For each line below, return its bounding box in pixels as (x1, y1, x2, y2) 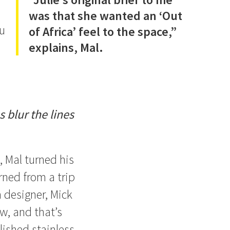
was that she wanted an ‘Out (28, 8, 182, 24)
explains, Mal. (28, 40, 103, 55)
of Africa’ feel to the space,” (28, 24, 177, 40)
